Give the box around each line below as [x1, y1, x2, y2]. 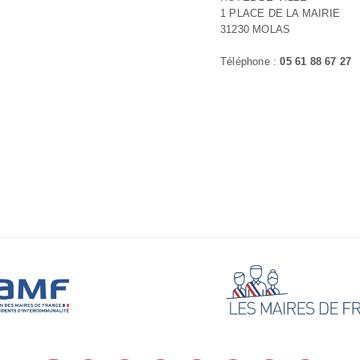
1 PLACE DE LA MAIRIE [220, 7, 340, 19]
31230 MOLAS [220, 23, 291, 35]
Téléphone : [220, 55, 280, 67]
